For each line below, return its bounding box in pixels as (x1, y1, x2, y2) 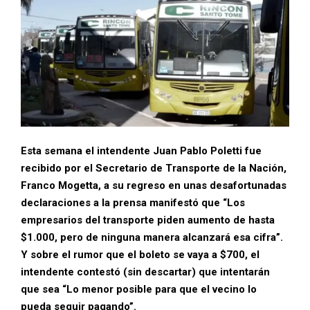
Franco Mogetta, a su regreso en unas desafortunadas (21, 179, 286, 192)
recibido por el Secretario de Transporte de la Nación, (21, 161, 286, 174)
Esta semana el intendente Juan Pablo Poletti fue (21, 144, 262, 157)
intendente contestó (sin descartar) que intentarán (21, 265, 270, 278)
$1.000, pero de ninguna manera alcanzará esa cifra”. (21, 230, 283, 244)
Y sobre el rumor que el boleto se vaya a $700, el (21, 248, 259, 261)
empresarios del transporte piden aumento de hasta (21, 213, 275, 226)
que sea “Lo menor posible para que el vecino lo (21, 282, 257, 295)
